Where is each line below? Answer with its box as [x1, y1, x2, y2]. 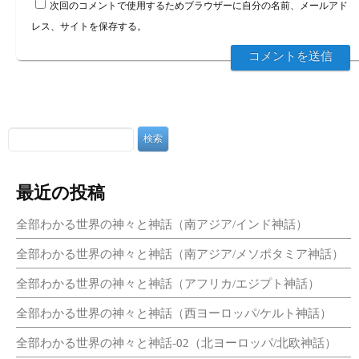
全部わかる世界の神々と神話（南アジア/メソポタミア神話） [15, 246, 344, 260]
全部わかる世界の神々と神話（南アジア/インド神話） [15, 216, 308, 230]
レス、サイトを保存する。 [31, 20, 147, 31]
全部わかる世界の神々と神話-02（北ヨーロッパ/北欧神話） [15, 335, 337, 349]
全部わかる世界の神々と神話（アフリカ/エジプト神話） [15, 276, 320, 289]
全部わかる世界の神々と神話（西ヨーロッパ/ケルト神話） [15, 305, 332, 319]
